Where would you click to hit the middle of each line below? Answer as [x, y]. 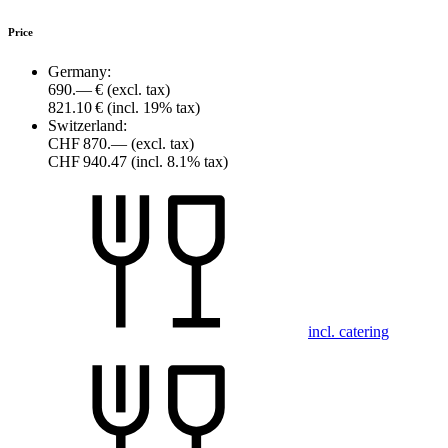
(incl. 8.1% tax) [179, 162]
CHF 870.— [89, 144]
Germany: [79, 72]
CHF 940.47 [89, 162]
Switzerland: [87, 126]
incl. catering [348, 332]
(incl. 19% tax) [153, 108]
